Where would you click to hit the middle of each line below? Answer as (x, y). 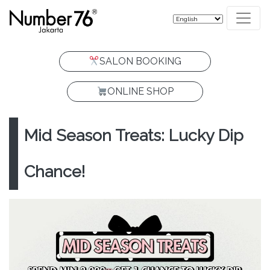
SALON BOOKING (141, 61)
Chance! (55, 171)
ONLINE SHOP (141, 91)
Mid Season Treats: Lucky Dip (134, 135)
